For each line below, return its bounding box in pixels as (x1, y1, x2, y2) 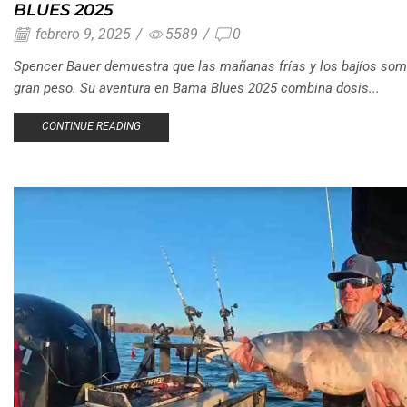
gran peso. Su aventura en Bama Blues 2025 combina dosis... (14, 79, 380, 96)
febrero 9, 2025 (32, 25, 131, 43)
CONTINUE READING (41, 120, 141, 134)
